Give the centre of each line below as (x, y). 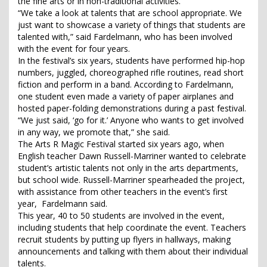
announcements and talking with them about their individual (133, 252)
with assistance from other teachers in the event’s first (123, 192)
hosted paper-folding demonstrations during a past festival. (132, 108)
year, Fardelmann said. (63, 204)
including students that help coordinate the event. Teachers (132, 228)
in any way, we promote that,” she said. (94, 132)
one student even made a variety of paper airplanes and (126, 97)
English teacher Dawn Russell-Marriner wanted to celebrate (132, 156)
